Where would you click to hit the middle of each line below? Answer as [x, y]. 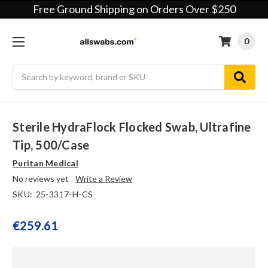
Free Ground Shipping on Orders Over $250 [134, 9]
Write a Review [103, 179]
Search [25, 71]
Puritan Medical [45, 163]
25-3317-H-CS [64, 194]
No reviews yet [41, 179]
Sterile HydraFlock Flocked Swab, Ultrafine [132, 127]
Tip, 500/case [51, 145]
